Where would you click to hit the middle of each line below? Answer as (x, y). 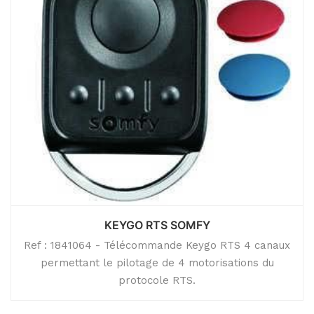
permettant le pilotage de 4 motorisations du (157, 263)
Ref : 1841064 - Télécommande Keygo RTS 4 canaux (157, 245)
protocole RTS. (157, 280)
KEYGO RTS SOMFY (157, 225)
